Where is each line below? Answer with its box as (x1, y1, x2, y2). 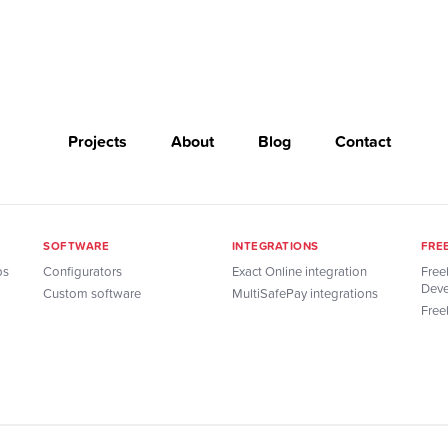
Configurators (43, 262, 123, 281)
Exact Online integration (231, 262, 367, 281)
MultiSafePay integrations (231, 284, 378, 303)
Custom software (43, 284, 142, 303)
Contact (334, 130, 391, 154)
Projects (67, 130, 131, 154)
